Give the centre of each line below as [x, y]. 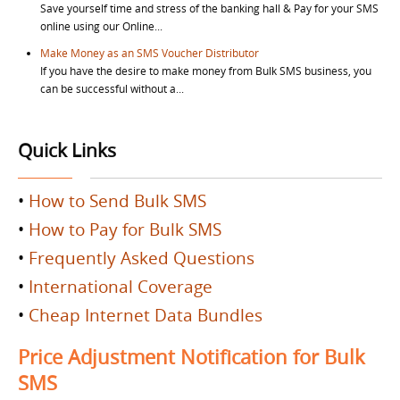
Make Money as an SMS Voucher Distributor [150, 53]
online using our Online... [101, 26]
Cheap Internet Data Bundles [146, 315]
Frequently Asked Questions [142, 258]
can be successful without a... [112, 88]
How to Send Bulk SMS [117, 200]
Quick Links [67, 150]
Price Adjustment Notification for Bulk [192, 357]
